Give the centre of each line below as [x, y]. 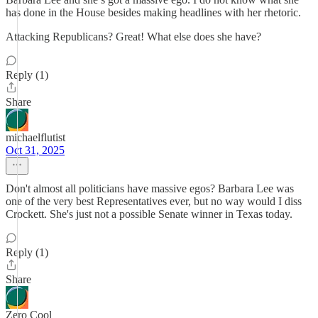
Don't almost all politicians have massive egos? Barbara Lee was [150, 188]
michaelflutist [35, 137]
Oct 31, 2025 [35, 150]
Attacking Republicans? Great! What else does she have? [133, 37]
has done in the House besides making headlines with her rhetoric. [153, 12]
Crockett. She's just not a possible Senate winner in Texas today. [149, 214]
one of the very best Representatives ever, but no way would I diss [154, 201]
